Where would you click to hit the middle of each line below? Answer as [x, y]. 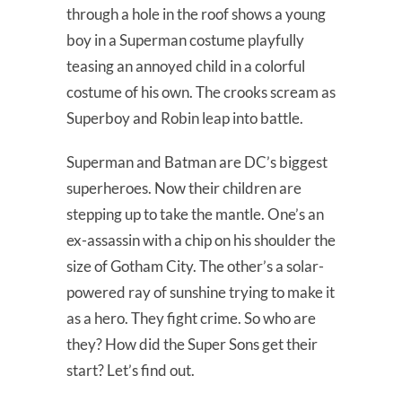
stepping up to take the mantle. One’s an [195, 214]
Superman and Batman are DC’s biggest [197, 162]
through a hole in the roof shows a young [196, 13]
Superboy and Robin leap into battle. [185, 118]
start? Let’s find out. [131, 370]
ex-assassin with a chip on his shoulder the [201, 240]
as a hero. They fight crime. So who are [191, 318]
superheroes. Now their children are [184, 188]
